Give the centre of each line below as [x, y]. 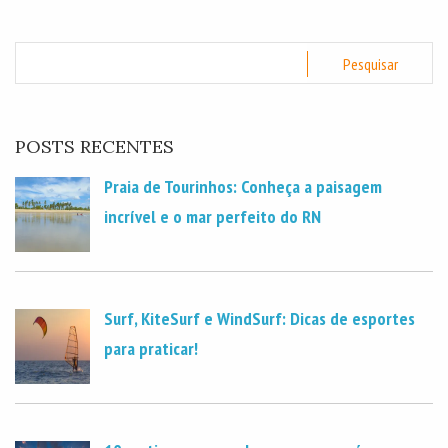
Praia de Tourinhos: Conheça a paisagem [242, 186]
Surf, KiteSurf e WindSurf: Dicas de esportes [259, 318]
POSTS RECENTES [94, 146]
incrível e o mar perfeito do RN [212, 216]
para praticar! [150, 348]
